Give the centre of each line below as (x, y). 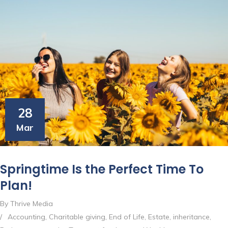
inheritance (191, 217)
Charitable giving (77, 217)
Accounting (26, 217)
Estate (159, 217)
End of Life (127, 217)
